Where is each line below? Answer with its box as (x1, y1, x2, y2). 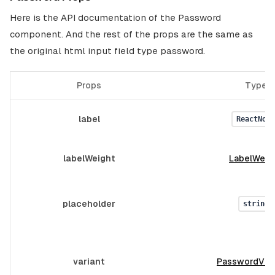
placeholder (63, 199, 115, 209)
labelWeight (63, 153, 115, 163)
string (242, 199, 269, 209)
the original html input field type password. (10, 45, 205, 56)
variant (73, 257, 105, 266)
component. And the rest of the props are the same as (10, 29, 253, 39)
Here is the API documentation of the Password (10, 12, 221, 23)
